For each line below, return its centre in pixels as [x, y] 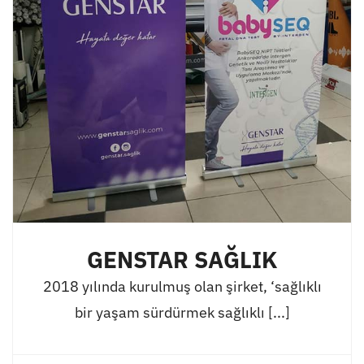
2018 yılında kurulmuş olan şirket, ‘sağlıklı [182, 286]
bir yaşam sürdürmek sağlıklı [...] [182, 312]
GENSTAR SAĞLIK [182, 260]
